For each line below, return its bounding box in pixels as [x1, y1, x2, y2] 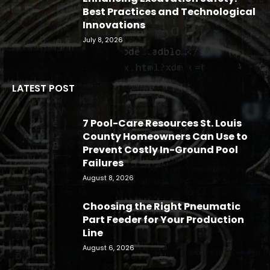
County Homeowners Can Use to [83, 130, 248, 144]
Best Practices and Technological [83, 5, 256, 19]
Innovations [83, 18, 145, 33]
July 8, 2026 [83, 35, 123, 45]
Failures [83, 156, 124, 171]
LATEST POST [12, 81, 75, 96]
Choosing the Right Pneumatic [83, 199, 240, 214]
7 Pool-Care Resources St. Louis [83, 116, 242, 131]
